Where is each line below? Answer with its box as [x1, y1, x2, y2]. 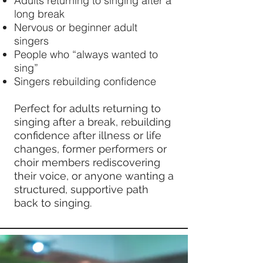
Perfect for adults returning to [14, 102, 161, 114]
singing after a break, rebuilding [14, 116, 171, 128]
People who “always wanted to [14, 48, 158, 61]
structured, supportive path [14, 183, 149, 195]
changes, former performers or [14, 143, 167, 155]
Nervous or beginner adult [14, 21, 137, 34]
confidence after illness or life [14, 129, 161, 141]
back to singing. [14, 197, 92, 209]
